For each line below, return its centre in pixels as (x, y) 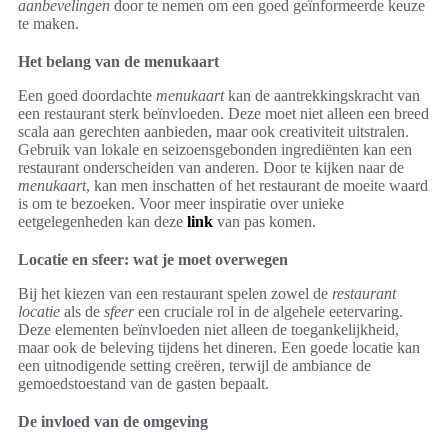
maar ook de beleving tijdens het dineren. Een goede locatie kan (219, 348)
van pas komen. (264, 222)
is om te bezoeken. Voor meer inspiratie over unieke (181, 204)
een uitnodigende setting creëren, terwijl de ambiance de (194, 366)
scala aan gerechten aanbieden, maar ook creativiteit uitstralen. (213, 132)
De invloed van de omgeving (113, 422)
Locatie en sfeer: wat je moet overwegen (153, 260)
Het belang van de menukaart (118, 62)
